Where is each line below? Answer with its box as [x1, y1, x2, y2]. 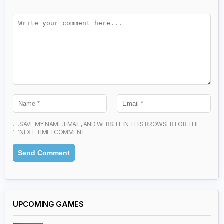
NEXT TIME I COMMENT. [19, 128, 86, 136]
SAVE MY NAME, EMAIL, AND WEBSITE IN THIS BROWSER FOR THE [19, 120, 199, 128]
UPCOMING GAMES [13, 199, 84, 209]
